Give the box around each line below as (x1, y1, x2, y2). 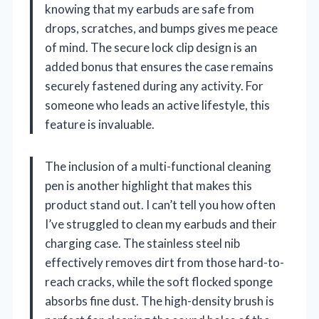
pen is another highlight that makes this (45, 177, 252, 193)
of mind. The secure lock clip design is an (45, 39, 257, 55)
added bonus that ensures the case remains (45, 58, 273, 74)
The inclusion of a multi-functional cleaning (45, 158, 271, 174)
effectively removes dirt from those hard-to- (45, 254, 284, 270)
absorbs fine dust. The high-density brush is (45, 293, 274, 308)
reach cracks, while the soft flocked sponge (45, 273, 273, 289)
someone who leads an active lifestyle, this (45, 97, 270, 113)
